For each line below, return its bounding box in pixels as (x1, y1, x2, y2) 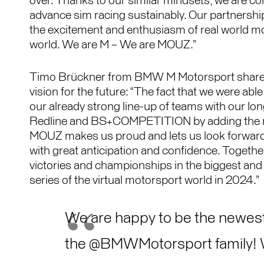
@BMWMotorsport (89, 236, 212, 252)
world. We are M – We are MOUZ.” (29, 38, 196, 51)
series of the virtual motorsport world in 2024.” (29, 174, 259, 186)
